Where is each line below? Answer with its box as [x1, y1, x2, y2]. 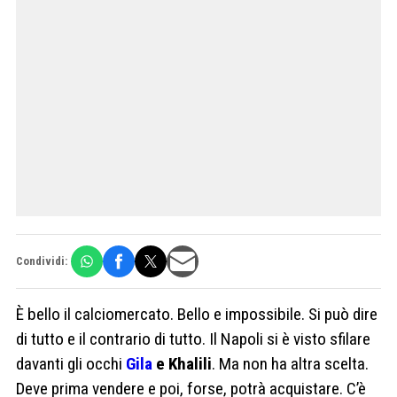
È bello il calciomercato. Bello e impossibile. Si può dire [16, 303, 378, 324]
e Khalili [152, 353, 212, 374]
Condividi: [16, 254, 67, 269]
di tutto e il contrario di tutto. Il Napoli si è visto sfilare [16, 328, 370, 349]
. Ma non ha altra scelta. [212, 353, 369, 374]
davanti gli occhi [16, 353, 126, 374]
